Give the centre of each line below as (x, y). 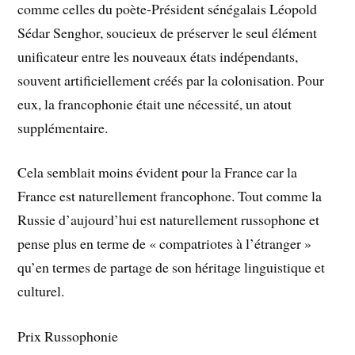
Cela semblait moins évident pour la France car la (158, 172)
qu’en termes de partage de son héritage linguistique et (172, 267)
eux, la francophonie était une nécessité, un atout (155, 103)
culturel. (41, 291)
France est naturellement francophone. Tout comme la (170, 196)
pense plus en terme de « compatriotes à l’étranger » (165, 244)
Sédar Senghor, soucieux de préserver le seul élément (168, 32)
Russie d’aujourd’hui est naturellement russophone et (169, 220)
